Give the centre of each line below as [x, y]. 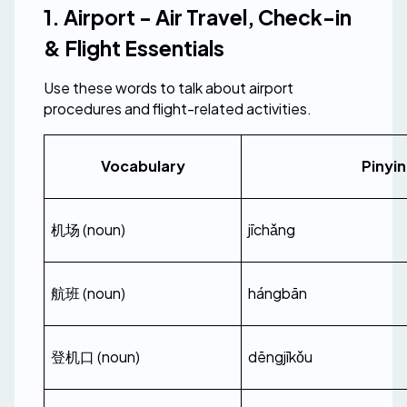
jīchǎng [272, 229]
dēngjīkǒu [280, 357]
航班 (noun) [88, 293]
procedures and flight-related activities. [178, 109]
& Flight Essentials [134, 48]
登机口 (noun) [95, 357]
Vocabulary [143, 166]
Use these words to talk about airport [169, 88]
